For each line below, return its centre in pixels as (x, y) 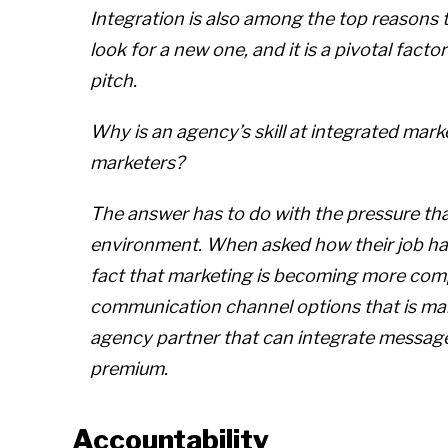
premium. (129, 369)
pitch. (113, 81)
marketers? (137, 163)
